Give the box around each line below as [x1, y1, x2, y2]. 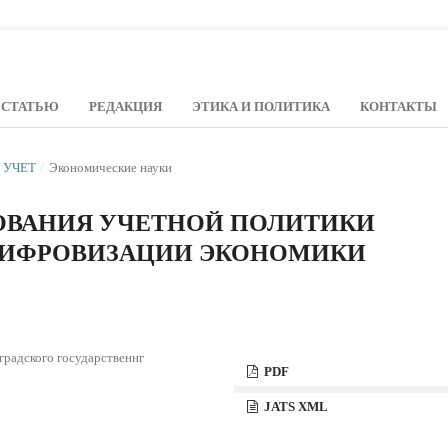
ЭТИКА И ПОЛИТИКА [192, 98, 330, 114]
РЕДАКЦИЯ [89, 98, 162, 114]
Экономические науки [48, 159, 172, 175]
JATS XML [261, 398, 329, 414]
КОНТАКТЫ [360, 98, 437, 114]
